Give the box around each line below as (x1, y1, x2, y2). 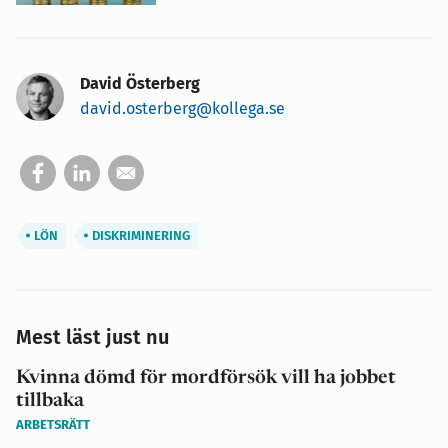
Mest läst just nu (16, 325, 169, 350)
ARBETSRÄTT (16, 417, 90, 433)
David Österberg (80, 74, 200, 94)
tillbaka (16, 392, 84, 412)
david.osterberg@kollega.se (80, 99, 285, 119)
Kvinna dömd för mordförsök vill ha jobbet (16, 369, 396, 389)
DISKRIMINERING (89, 228, 190, 244)
